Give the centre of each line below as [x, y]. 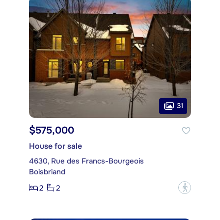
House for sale [55, 146]
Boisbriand [47, 172]
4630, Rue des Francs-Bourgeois [86, 161]
